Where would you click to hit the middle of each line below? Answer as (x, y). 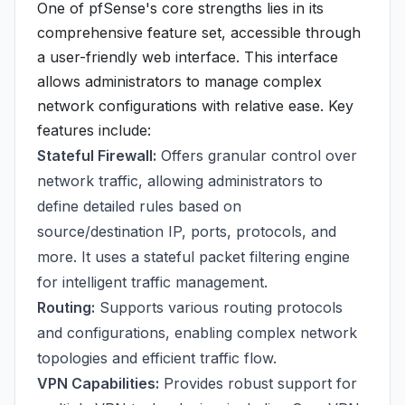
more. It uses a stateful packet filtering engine (193, 257)
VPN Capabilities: (98, 383)
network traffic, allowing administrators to (180, 181)
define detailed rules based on (139, 206)
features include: (94, 130)
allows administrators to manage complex (179, 81)
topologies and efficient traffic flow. (157, 358)
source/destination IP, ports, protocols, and (187, 231)
